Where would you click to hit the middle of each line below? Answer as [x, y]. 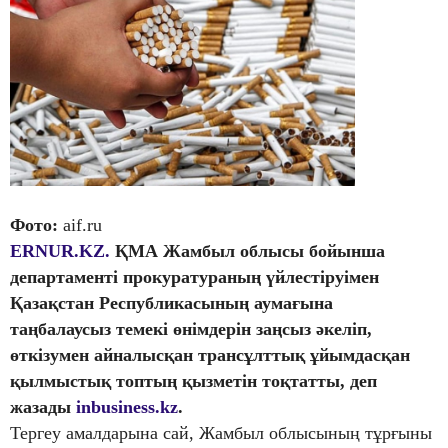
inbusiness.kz [127, 406]
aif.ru [82, 224]
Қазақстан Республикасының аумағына [171, 302]
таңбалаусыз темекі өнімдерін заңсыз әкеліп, [191, 328]
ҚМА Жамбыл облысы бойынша [250, 250]
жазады [43, 406]
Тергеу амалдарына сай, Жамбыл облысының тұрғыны [221, 432]
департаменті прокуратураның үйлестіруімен [194, 276]
